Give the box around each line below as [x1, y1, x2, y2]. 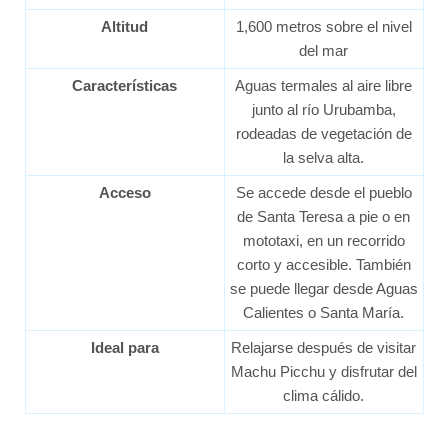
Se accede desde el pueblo [235, 184, 412, 202]
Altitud [101, 18, 148, 36]
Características [72, 77, 177, 95]
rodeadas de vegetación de [235, 125, 412, 143]
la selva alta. [283, 149, 364, 167]
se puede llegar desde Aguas [229, 280, 418, 298]
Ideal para [90, 339, 159, 357]
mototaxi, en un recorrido [242, 232, 405, 250]
